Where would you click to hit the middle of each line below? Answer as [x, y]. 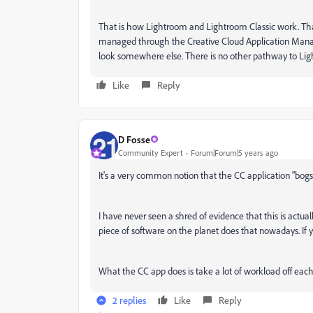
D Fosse [134, 139]
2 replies [129, 300]
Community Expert [151, 152]
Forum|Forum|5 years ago [234, 152]
